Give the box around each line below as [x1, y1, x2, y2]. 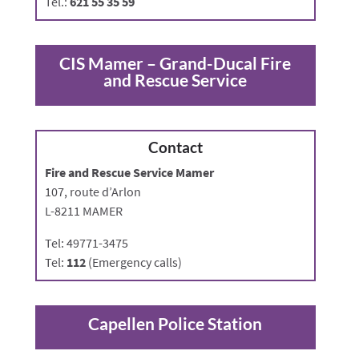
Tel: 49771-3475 [44, 235, 128, 252]
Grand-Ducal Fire [159, 53, 292, 74]
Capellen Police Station [88, 313, 263, 334]
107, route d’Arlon [44, 184, 141, 200]
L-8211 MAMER [44, 203, 123, 220]
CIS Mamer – [59, 53, 160, 74]
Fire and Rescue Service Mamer [44, 164, 214, 181]
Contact [147, 138, 203, 157]
